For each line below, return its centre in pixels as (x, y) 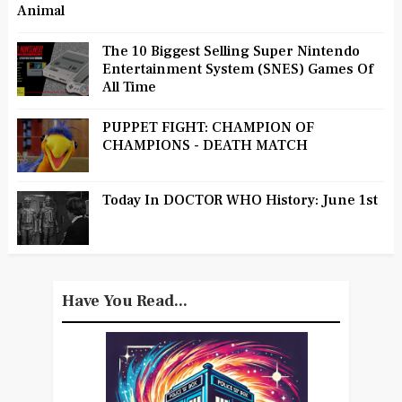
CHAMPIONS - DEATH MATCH (205, 146)
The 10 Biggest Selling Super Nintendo (231, 52)
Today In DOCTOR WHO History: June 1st (240, 201)
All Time (129, 87)
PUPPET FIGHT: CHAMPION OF (208, 128)
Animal (40, 11)
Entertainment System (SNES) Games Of (237, 70)
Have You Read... (124, 301)
